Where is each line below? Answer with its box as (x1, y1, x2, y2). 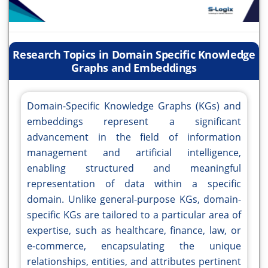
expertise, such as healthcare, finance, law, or (27, 224, 241, 237)
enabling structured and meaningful (27, 162, 241, 175)
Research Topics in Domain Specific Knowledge (13, 47, 255, 62)
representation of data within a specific (27, 177, 241, 191)
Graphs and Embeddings (71, 60, 197, 75)
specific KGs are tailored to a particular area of (27, 208, 241, 222)
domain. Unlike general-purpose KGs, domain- (27, 193, 241, 206)
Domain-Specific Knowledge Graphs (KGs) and (27, 99, 241, 113)
